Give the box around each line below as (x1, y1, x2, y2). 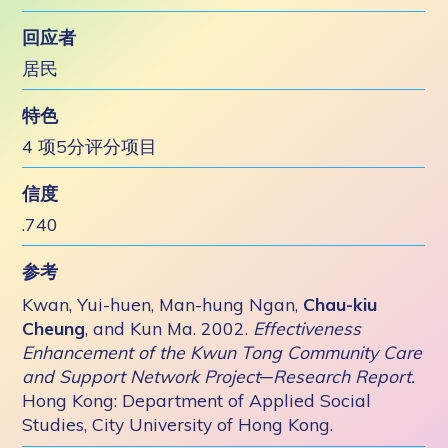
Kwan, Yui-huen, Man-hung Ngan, (22, 293, 304, 315)
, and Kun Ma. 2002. (85, 317, 254, 339)
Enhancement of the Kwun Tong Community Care (22, 341, 423, 363)
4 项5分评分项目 (22, 135, 158, 157)
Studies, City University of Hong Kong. (22, 413, 334, 435)
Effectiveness (253, 317, 362, 339)
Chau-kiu (303, 293, 378, 315)
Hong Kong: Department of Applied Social (22, 389, 372, 411)
